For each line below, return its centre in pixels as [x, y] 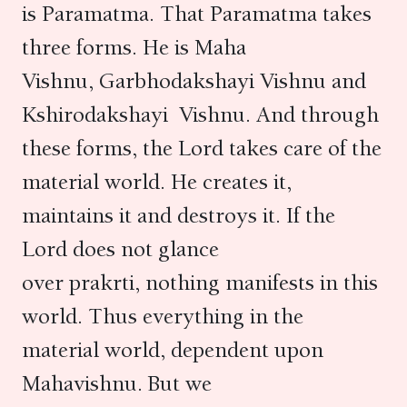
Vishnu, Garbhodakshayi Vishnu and [194, 81]
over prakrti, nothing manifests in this [200, 283]
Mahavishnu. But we [117, 383]
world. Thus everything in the [163, 316]
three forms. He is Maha [134, 47]
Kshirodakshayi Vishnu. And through [200, 114]
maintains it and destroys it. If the [179, 215]
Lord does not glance [120, 249]
